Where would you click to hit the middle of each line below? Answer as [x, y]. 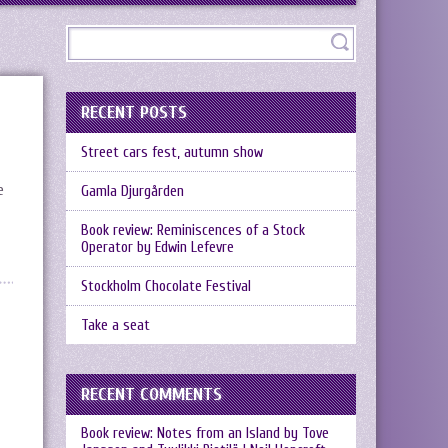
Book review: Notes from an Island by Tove [205, 433]
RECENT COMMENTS [151, 394]
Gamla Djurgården [132, 191]
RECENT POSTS [134, 112]
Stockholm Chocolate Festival [166, 286]
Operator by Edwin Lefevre [157, 247]
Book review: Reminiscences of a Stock [193, 230]
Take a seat [115, 325]
